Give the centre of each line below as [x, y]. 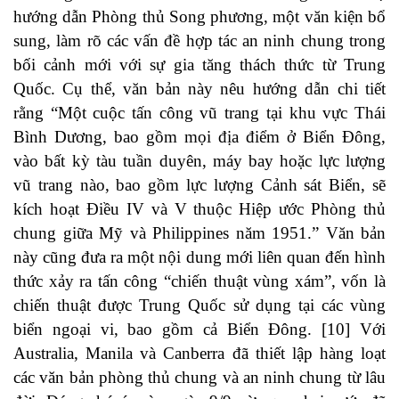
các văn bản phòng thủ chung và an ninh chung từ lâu [199, 378]
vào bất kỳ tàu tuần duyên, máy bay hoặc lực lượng [199, 161]
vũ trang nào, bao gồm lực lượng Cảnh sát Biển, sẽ [199, 185]
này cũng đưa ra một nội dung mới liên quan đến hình [199, 257]
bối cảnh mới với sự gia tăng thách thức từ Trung [199, 65]
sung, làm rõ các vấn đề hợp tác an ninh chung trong [199, 41]
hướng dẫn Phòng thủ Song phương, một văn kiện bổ [199, 17]
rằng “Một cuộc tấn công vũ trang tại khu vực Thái [199, 113]
